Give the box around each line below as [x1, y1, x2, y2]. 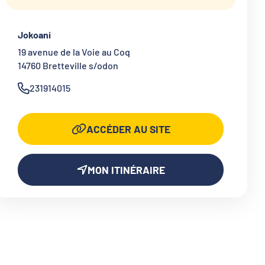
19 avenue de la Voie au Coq [18, 46, 130, 58]
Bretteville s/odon [43, 60, 118, 72]
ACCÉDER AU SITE [86, 122, 170, 136]
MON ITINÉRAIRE [87, 163, 165, 177]
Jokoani [18, 29, 51, 41]
